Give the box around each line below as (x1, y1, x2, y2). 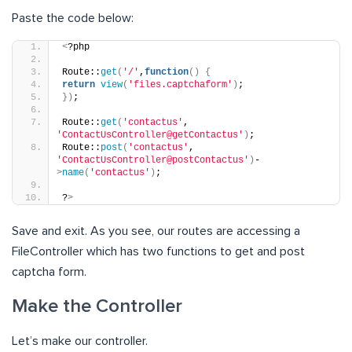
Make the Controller (12, 296, 182, 316)
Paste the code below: (12, 11, 134, 24)
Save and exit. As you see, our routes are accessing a (12, 224, 300, 237)
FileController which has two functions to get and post (12, 244, 305, 258)
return (62, 79, 95, 90)
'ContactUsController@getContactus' (57, 129, 244, 141)
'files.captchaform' (128, 79, 233, 90)
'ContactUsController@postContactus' (57, 154, 249, 166)
